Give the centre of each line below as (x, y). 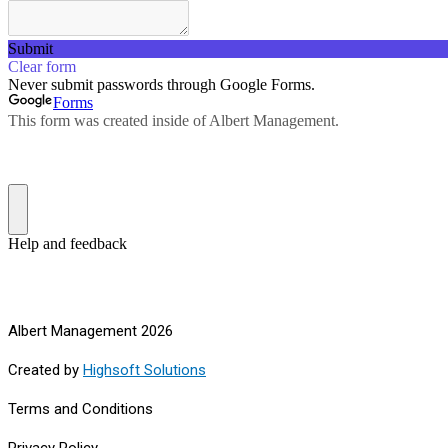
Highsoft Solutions (144, 370)
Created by (45, 370)
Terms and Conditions (80, 409)
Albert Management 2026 (90, 331)
